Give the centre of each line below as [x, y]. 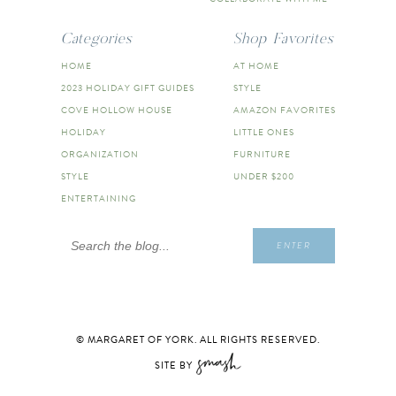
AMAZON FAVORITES [284, 110]
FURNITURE [262, 155]
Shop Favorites [283, 39]
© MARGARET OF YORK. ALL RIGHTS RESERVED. [198, 340]
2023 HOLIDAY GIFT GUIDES [127, 88]
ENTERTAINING [98, 199]
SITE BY [173, 365]
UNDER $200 [263, 177]
